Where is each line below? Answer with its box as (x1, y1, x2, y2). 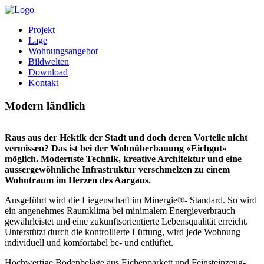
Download (28, 67, 68, 77)
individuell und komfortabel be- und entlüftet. (5, 237, 173, 248)
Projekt (28, 25, 55, 35)
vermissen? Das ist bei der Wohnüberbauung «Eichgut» (5, 143, 227, 154)
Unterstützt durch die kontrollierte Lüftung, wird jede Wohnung (5, 227, 240, 237)
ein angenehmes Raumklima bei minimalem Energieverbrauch (5, 206, 235, 216)
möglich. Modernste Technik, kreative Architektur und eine (5, 154, 242, 164)
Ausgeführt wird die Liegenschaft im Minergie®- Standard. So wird (5, 195, 257, 206)
